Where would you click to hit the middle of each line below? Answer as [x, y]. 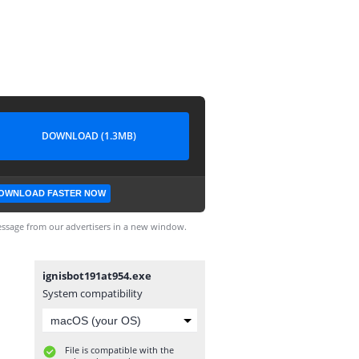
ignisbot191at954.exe [97, 276]
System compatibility [93, 293]
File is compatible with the [119, 350]
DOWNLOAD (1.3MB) [89, 136]
